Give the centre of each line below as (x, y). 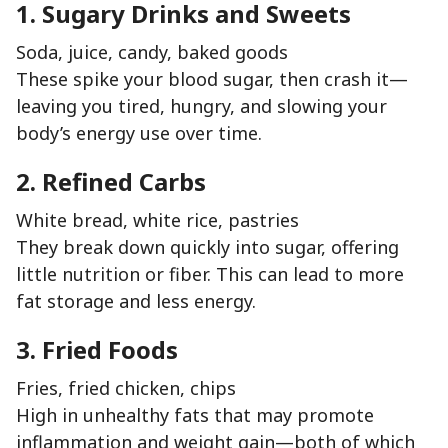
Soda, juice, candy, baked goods (152, 52)
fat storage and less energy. (136, 301)
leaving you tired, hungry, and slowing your (201, 106)
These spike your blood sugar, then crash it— (212, 79)
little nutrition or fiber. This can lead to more (210, 274)
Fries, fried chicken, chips (126, 388)
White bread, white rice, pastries (157, 220)
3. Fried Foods (97, 350)
